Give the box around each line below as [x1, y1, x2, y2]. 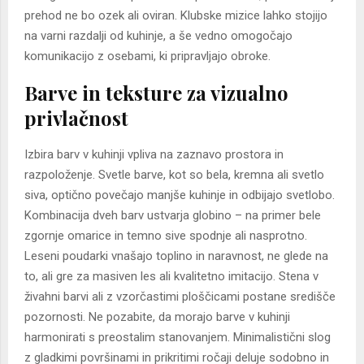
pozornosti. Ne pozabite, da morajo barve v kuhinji [24, 310, 290, 325]
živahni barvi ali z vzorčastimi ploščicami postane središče [24, 289, 336, 305]
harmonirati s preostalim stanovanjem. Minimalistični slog [24, 330, 331, 345]
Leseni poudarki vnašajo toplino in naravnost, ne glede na [24, 249, 328, 264]
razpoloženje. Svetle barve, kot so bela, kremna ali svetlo [24, 167, 324, 183]
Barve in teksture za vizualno [24, 80, 288, 106]
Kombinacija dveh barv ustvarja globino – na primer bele [24, 208, 321, 223]
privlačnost [24, 105, 128, 132]
